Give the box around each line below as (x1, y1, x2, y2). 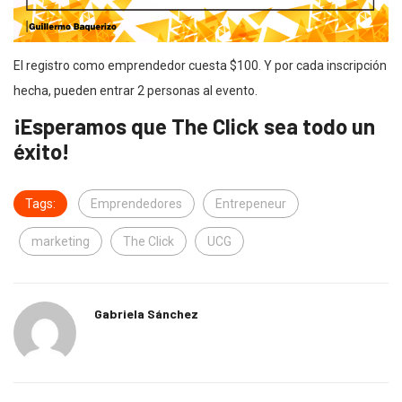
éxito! (13, 137, 70, 164)
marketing (31, 233, 90, 249)
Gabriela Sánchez (94, 305, 198, 321)
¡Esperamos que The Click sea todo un (13, 112, 375, 139)
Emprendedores (91, 196, 182, 211)
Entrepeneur (215, 196, 286, 211)
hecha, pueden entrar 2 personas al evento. (13, 83, 258, 98)
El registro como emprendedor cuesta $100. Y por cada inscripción (13, 57, 387, 73)
